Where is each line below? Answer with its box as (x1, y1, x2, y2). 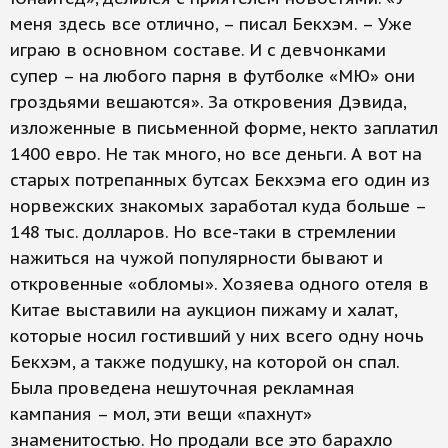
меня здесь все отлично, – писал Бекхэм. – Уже (10, 13, 412, 35)
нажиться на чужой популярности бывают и (10, 247, 383, 269)
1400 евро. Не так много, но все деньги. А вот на (10, 143, 422, 165)
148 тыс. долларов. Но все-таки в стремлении (10, 221, 396, 243)
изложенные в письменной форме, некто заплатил (10, 117, 438, 139)
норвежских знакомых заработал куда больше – (10, 195, 426, 217)
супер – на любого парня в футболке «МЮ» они (10, 65, 415, 87)
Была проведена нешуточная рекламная (10, 377, 355, 399)
